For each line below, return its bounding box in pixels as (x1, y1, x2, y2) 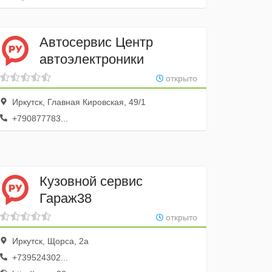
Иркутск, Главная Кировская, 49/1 (10, 97, 146, 107)
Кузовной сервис (39, 173, 143, 189)
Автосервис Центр (39, 34, 154, 50)
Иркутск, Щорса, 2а (10, 236, 89, 246)
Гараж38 (39, 190, 92, 206)
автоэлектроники (39, 51, 144, 67)
